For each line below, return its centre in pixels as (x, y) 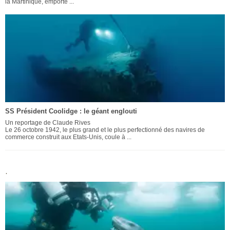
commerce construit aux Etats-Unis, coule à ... (68, 137)
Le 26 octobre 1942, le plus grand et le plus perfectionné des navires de (105, 130)
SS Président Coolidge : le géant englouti (71, 111)
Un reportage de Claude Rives (48, 123)
